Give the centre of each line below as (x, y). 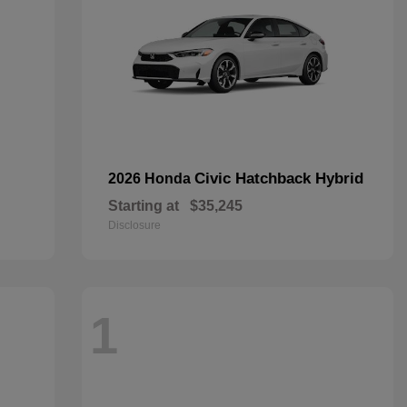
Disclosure (134, 225)
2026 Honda (151, 179)
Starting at (143, 206)
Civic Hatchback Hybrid (278, 179)
